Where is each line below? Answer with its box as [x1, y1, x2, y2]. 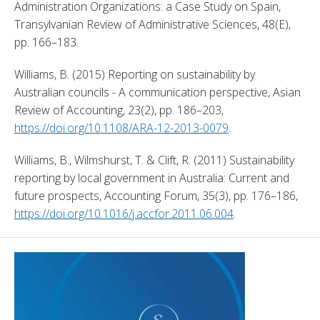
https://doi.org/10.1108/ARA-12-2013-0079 [14, 119, 229, 136]
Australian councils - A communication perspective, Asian [14, 84, 301, 100]
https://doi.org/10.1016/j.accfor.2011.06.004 [14, 205, 234, 221]
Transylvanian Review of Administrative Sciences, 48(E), [14, 16, 291, 32]
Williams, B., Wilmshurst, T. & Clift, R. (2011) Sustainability [14, 151, 294, 168]
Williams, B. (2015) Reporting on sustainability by [14, 66, 255, 82]
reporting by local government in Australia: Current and [14, 169, 289, 186]
